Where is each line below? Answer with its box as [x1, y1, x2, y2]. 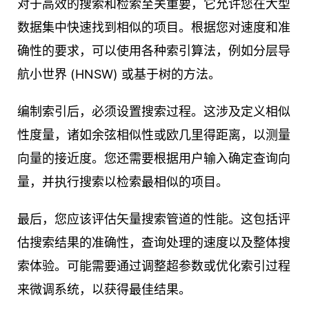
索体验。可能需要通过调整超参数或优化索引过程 [17, 259, 290, 274]
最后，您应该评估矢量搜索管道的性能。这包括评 [17, 212, 290, 227]
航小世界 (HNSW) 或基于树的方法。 [17, 67, 221, 82]
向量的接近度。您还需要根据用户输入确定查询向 [17, 151, 290, 166]
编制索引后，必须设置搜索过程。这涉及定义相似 [17, 104, 290, 119]
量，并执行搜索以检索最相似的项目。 [17, 175, 228, 190]
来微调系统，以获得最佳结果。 [17, 282, 191, 297]
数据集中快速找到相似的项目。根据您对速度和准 [17, 20, 290, 35]
